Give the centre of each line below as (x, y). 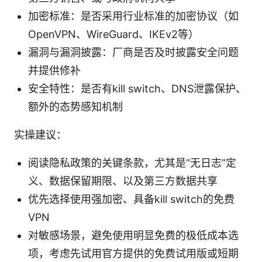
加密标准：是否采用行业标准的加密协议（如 (133, 16)
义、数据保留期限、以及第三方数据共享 (123, 181)
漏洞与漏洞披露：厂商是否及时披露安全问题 (133, 52)
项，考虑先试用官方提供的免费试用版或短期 (133, 253)
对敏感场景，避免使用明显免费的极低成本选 (133, 235)
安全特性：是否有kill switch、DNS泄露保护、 (137, 88)
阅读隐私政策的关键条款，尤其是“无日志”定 (132, 163)
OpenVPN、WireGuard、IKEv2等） (113, 34)
